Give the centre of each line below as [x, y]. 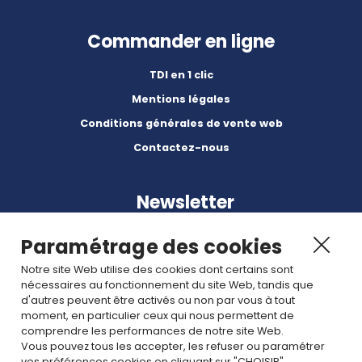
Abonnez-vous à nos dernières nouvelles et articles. [181, 305]
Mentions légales [181, 99]
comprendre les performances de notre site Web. [152, 331]
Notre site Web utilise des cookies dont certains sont [157, 270]
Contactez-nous [181, 147]
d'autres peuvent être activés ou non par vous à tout [158, 301]
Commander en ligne [181, 41]
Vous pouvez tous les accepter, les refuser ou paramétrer [173, 347]
